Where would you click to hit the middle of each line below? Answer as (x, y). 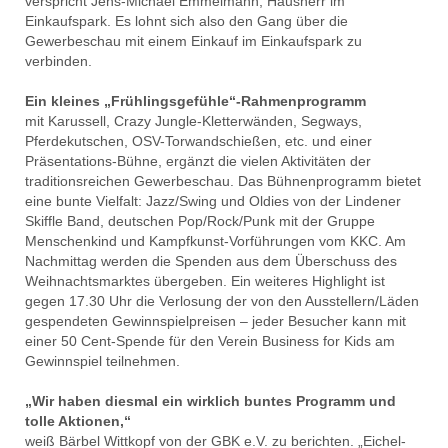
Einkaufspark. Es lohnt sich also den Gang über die (186, 20)
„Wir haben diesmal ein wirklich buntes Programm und (210, 400)
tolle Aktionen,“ (78, 420)
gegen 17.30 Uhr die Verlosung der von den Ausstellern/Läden (222, 300)
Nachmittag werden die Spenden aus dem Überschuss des (211, 260)
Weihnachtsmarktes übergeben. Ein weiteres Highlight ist (205, 280)
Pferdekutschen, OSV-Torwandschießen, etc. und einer (198, 140)
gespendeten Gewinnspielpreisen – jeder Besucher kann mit (215, 320)
